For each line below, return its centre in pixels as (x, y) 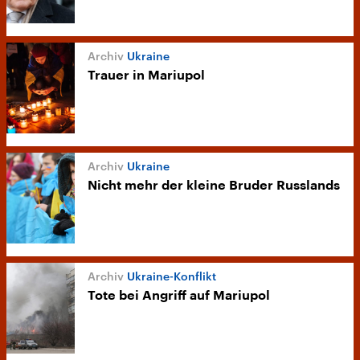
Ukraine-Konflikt (172, 276)
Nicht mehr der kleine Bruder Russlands (214, 186)
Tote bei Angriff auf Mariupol (179, 296)
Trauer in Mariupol (146, 76)
